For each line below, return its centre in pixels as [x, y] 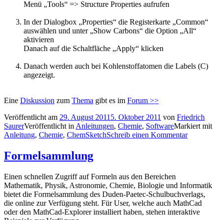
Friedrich [191, 117]
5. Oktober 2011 [136, 117]
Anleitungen [95, 126]
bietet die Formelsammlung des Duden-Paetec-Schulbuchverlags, [105, 194]
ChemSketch [87, 135]
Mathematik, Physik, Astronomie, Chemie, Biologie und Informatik [108, 186]
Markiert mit [193, 126]
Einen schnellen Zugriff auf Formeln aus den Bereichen [90, 177]
